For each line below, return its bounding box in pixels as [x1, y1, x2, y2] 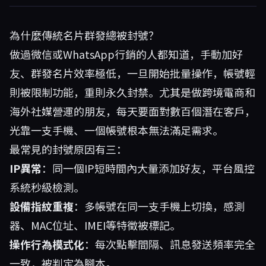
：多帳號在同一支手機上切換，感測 [74, 198, 245, 214]
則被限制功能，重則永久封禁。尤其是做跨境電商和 [9, 84, 255, 100]
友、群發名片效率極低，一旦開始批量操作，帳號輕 [9, 65, 255, 81]
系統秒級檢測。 [9, 179, 84, 195]
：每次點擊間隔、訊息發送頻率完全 [84, 236, 255, 252]
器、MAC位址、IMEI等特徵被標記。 [9, 217, 180, 233]
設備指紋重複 [9, 198, 74, 214]
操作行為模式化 [9, 236, 84, 252]
